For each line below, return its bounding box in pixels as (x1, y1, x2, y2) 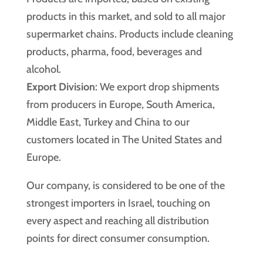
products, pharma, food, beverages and (26, 45, 202, 58)
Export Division (26, 80, 95, 93)
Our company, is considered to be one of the (26, 179, 225, 192)
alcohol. (26, 63, 61, 76)
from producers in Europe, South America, (26, 98, 215, 111)
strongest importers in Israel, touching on (26, 197, 210, 210)
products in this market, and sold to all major (26, 10, 225, 23)
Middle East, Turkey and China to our (26, 116, 190, 129)
